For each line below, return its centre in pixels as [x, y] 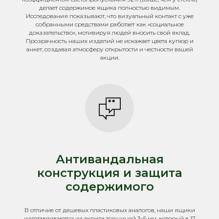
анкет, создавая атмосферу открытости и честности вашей [109, 49]
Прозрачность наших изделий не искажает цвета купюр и [109, 41]
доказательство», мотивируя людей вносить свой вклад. [109, 33]
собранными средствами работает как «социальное [109, 24]
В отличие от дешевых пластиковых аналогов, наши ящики [109, 210]
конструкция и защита [109, 173]
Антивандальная [109, 159]
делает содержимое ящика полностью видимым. [109, 8]
